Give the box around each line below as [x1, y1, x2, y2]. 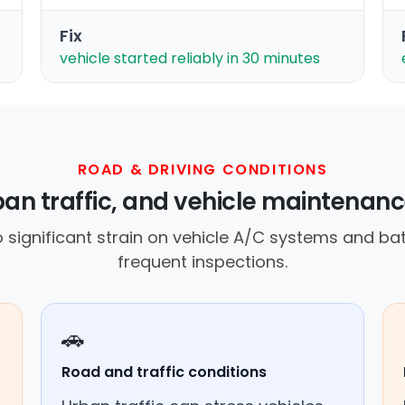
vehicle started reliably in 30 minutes [59, 47, 320, 69]
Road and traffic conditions [61, 361, 267, 382]
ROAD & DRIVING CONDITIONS [77, 158, 328, 180]
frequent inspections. [118, 250, 287, 273]
